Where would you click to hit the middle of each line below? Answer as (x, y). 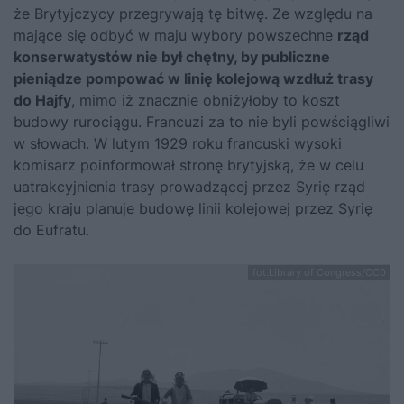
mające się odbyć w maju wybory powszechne (175, 35)
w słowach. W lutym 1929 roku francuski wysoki (178, 143)
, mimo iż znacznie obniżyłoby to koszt (206, 100)
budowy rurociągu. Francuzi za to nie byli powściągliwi (202, 121)
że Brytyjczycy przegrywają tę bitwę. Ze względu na (193, 13)
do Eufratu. (51, 230)
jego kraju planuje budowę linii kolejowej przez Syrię (193, 208)
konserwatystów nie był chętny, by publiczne (172, 56)
